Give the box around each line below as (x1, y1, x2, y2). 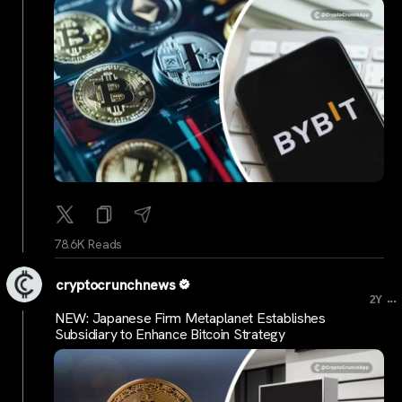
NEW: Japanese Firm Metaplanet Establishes (55, 308, 326, 328)
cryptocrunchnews (56, 275, 176, 295)
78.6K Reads (54, 236, 123, 253)
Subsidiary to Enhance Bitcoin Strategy (55, 324, 285, 344)
